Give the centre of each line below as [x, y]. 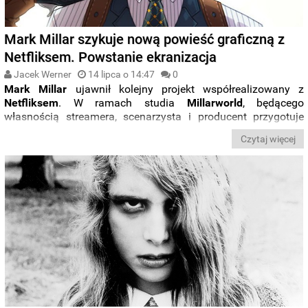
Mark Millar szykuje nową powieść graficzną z [145, 40]
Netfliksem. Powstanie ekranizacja [111, 57]
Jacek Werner [42, 75]
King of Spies [132, 131]
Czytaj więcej [268, 139]
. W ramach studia [123, 103]
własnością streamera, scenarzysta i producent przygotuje [154, 117]
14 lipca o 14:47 [122, 75]
